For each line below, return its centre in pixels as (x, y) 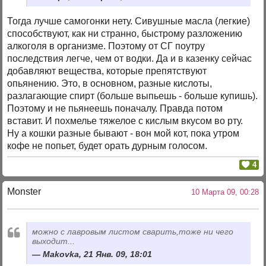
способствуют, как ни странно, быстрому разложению (125, 34)
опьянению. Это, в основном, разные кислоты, (110, 84)
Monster (24, 191)
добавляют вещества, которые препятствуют (107, 71)
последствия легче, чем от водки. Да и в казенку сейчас (130, 59)
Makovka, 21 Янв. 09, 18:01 (98, 254)
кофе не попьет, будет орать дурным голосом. (107, 146)
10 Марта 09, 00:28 (222, 192)
